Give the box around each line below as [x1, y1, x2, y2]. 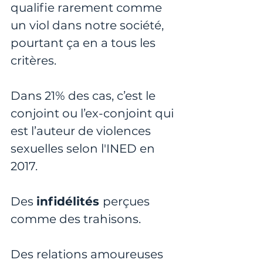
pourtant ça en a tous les [11, 36, 159, 50]
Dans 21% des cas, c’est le [11, 89, 159, 103]
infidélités [36, 194, 103, 209]
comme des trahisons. [11, 212, 141, 227]
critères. [11, 53, 59, 68]
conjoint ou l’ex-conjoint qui [11, 106, 177, 121]
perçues [103, 194, 153, 209]
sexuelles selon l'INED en [11, 141, 158, 156]
